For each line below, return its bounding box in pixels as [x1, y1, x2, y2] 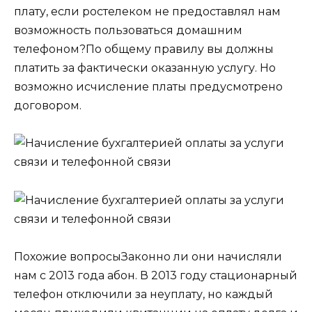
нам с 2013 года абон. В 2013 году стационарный [14, 268, 297, 282]
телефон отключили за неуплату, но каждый [14, 287, 273, 301]
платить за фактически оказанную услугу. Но [14, 61, 276, 75]
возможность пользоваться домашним [14, 24, 242, 38]
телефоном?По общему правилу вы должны [14, 42, 274, 56]
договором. [14, 99, 81, 113]
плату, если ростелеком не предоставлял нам [14, 5, 281, 19]
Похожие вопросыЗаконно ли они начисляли [14, 249, 282, 263]
